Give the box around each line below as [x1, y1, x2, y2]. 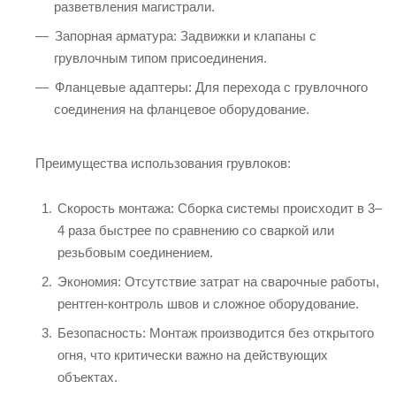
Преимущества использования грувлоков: [35, 155, 291, 171]
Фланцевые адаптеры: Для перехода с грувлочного [55, 79, 368, 95]
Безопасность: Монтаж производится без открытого [57, 324, 374, 340]
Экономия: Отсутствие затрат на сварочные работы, [57, 273, 379, 289]
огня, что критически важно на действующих [57, 346, 328, 362]
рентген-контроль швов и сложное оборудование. [57, 295, 359, 311]
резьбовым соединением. [57, 244, 213, 260]
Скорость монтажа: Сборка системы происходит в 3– [57, 200, 382, 216]
